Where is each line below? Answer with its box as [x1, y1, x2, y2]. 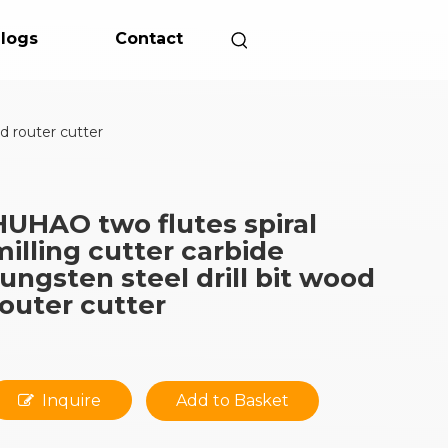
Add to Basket [176, 391, 290, 410]
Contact [115, 29, 183, 48]
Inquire [42, 391, 102, 410]
